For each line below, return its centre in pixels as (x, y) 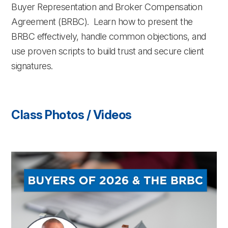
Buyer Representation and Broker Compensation (107, 7)
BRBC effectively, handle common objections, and (109, 36)
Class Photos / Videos (72, 115)
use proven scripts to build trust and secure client (108, 51)
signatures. (32, 66)
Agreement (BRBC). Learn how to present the (102, 21)
